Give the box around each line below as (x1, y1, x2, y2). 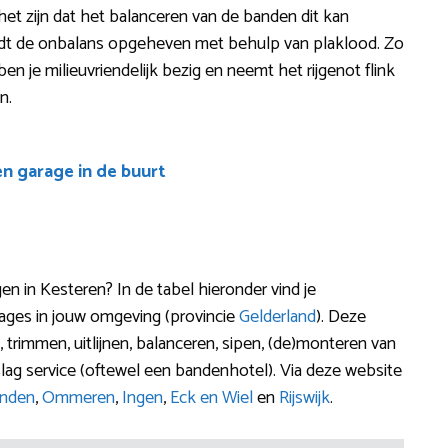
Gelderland (239, 301, 316, 332)
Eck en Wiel (170, 382, 253, 413)
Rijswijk (279, 382, 330, 413)
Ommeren (42, 382, 115, 413)
